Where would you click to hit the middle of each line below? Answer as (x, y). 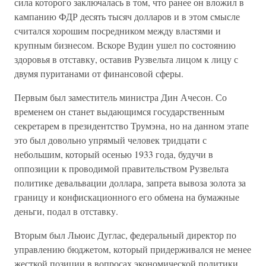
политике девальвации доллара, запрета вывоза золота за (130, 183)
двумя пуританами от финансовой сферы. (99, 73)
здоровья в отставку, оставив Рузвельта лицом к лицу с (126, 59)
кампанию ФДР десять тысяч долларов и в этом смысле (127, 16)
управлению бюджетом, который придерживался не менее (133, 249)
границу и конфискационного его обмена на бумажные (127, 197)
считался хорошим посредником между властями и (118, 31)
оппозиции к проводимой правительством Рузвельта (121, 168)
